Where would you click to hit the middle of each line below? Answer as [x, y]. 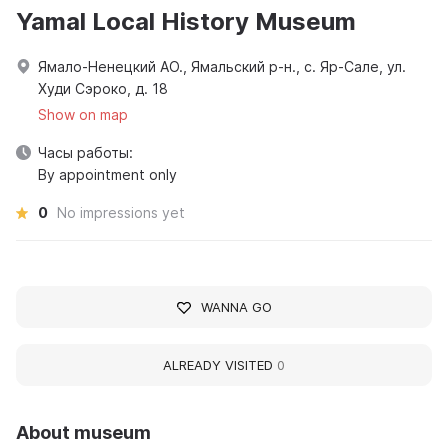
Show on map [83, 115]
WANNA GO [236, 307]
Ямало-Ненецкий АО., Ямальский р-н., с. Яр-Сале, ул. [222, 67]
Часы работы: [85, 153]
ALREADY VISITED [220, 365]
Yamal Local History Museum [186, 22]
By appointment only [107, 175]
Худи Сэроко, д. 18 [103, 89]
